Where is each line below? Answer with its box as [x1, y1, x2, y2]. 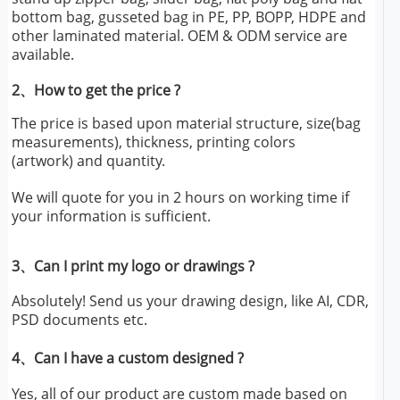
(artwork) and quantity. [11, 150, 165, 171]
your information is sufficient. [11, 205, 211, 226]
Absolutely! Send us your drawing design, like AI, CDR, [11, 290, 369, 311]
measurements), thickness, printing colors [11, 131, 296, 152]
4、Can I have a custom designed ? [11, 347, 244, 368]
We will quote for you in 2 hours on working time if [11, 187, 349, 207]
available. [11, 44, 74, 64]
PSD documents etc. [11, 309, 147, 329]
